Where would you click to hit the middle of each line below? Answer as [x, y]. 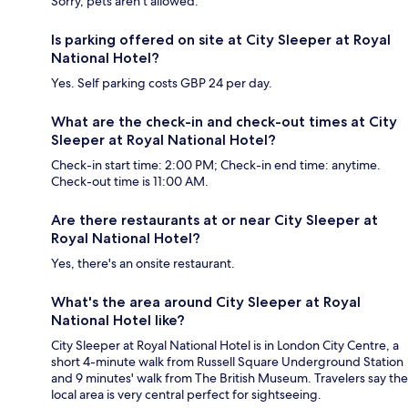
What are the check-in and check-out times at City [224, 122]
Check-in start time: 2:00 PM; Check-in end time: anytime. [216, 165]
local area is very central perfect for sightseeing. [186, 395]
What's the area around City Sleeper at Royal [206, 302]
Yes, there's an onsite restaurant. [143, 264]
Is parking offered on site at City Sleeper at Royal [221, 40]
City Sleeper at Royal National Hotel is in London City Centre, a [225, 346]
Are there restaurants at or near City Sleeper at [214, 220]
